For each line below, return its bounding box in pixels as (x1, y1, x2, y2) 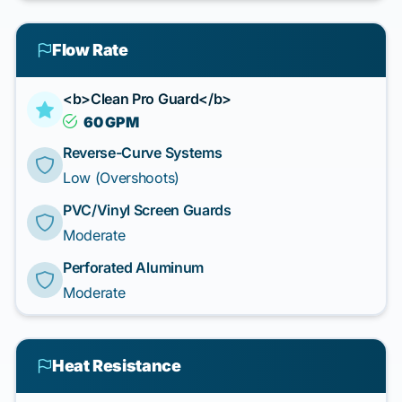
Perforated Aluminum (63, 258, 204, 276)
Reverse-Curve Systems (63, 144, 223, 162)
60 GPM (83, 113, 139, 131)
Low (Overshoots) (63, 169, 179, 187)
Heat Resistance (51, 356, 181, 375)
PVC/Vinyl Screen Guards (63, 201, 232, 219)
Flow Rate (51, 40, 128, 59)
